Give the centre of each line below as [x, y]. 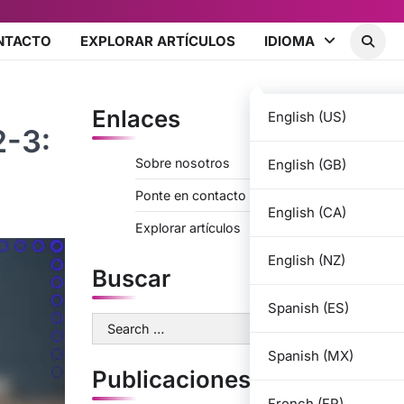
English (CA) [307, 212]
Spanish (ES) [308, 308]
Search [115, 323]
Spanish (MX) [311, 355]
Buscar [131, 278]
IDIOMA [289, 41]
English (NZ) [307, 260]
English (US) [307, 116]
